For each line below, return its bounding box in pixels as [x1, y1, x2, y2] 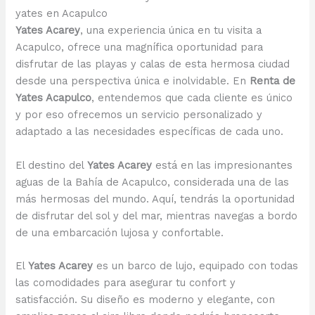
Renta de [250, 75, 296, 88]
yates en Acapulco [15, 7, 108, 20]
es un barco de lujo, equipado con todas [93, 259, 299, 273]
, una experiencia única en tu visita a [80, 24, 262, 37]
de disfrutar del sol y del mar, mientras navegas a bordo [15, 209, 298, 222]
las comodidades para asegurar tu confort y [15, 276, 236, 290]
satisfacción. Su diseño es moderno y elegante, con [15, 293, 276, 307]
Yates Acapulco [15, 91, 92, 105]
